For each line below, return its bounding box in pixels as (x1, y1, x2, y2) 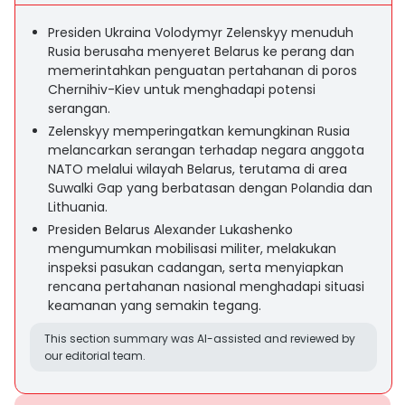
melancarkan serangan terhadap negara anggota (48, 141, 364, 159)
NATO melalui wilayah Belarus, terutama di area (48, 160, 347, 178)
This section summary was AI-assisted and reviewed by (44, 331, 355, 346)
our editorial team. (44, 348, 146, 363)
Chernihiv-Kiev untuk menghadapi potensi (48, 80, 316, 99)
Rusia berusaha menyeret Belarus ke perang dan (48, 42, 354, 61)
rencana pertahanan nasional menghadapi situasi (48, 278, 364, 296)
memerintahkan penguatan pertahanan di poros (48, 61, 357, 80)
